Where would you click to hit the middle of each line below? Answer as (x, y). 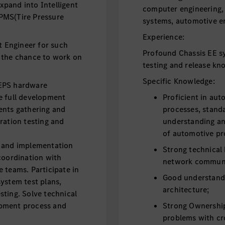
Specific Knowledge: (179, 81)
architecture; (186, 190)
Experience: (163, 37)
